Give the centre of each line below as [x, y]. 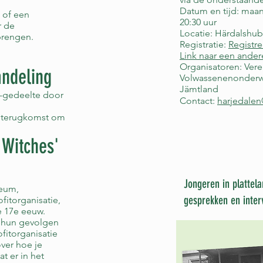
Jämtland [199, 89]
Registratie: [204, 44]
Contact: [198, 101]
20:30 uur [198, 22]
